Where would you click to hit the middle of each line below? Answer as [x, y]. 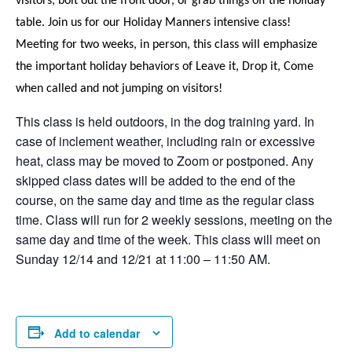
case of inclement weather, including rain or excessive [165, 141]
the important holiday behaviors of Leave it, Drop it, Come [165, 66]
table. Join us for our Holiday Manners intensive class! [153, 22]
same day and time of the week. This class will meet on [168, 239]
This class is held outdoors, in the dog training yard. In [165, 121]
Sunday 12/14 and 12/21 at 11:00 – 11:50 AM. [143, 258]
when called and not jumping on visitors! [119, 88]
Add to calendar [97, 334]
